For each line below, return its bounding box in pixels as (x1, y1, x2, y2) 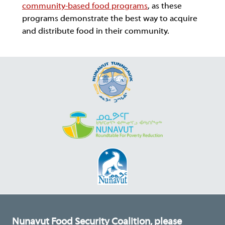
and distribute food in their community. (22, 27, 169, 36)
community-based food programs (22, 2, 148, 11)
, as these (148, 2, 182, 11)
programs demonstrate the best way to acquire (22, 14, 197, 23)
